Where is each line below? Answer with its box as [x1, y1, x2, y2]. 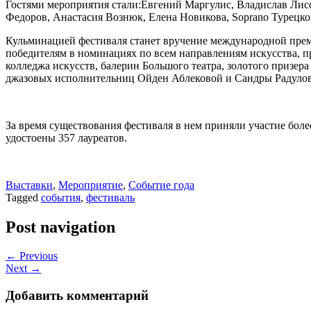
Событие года [128, 178, 194, 191]
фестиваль [86, 191, 135, 203]
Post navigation [6, 217, 115, 236]
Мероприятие [58, 178, 123, 191]
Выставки [6, 178, 53, 191]
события [41, 191, 81, 203]
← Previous [6, 250, 58, 262]
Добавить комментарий [6, 288, 149, 303]
